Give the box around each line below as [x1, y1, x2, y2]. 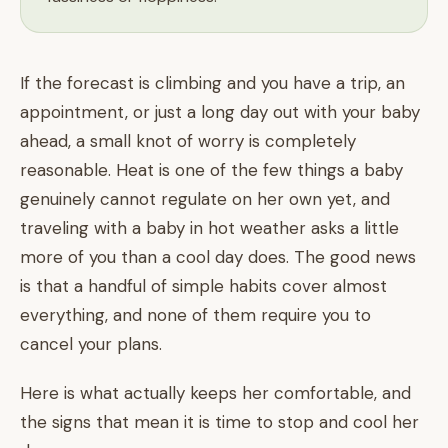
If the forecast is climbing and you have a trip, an [20, 72, 405, 94]
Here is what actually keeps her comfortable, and [20, 382, 411, 404]
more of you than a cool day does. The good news [20, 246, 416, 268]
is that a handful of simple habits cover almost [20, 275, 387, 297]
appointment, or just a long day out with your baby [20, 101, 420, 123]
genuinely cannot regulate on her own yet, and [20, 188, 390, 210]
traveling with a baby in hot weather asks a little [20, 217, 399, 239]
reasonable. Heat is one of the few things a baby [20, 159, 403, 181]
